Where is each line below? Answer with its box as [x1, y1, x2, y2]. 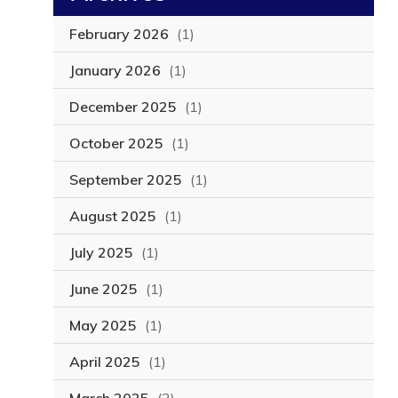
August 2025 [68, 207, 156, 226]
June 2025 [68, 280, 138, 298]
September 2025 [68, 171, 182, 189]
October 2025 [68, 134, 163, 153]
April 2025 [68, 353, 140, 371]
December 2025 [68, 98, 177, 116]
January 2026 [68, 61, 161, 80]
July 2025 [68, 243, 133, 262]
